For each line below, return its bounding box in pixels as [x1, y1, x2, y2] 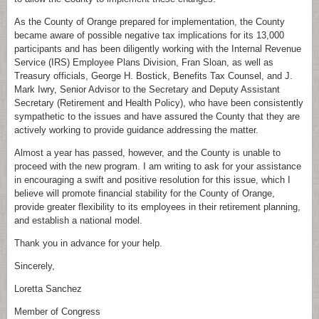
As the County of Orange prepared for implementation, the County [14, 16, 285, 27]
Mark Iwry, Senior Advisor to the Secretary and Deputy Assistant [14, 84, 280, 95]
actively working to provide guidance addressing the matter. [14, 125, 258, 135]
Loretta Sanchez [14, 283, 82, 294]
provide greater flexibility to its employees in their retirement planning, [14, 202, 300, 212]
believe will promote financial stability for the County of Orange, [14, 188, 275, 199]
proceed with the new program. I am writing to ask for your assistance [14, 161, 301, 172]
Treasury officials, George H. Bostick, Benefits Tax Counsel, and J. [14, 70, 293, 81]
